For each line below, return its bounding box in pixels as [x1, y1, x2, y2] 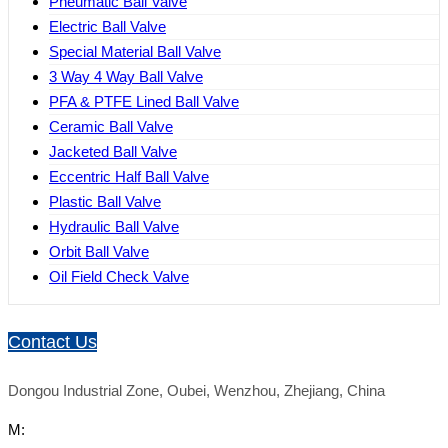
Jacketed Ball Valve [49, 143, 177, 161]
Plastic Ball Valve [49, 193, 161, 211]
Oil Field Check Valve [49, 268, 189, 286]
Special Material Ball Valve [49, 43, 221, 61]
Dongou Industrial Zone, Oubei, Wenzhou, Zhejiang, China [8, 382, 385, 400]
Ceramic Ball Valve [49, 118, 173, 136]
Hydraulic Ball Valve [49, 218, 179, 236]
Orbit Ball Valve [49, 243, 149, 261]
